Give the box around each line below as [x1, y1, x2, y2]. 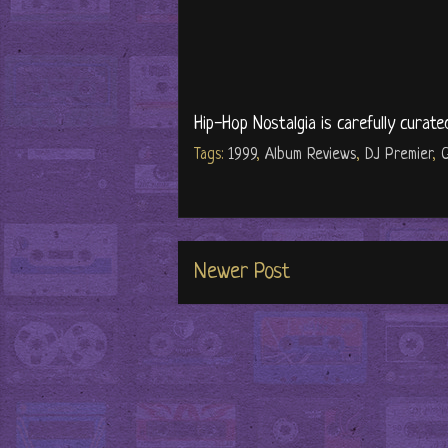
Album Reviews [265, 146, 356, 165]
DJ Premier [365, 146, 432, 165]
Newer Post [194, 260, 290, 286]
